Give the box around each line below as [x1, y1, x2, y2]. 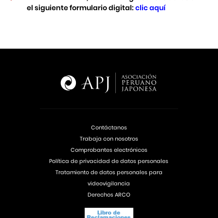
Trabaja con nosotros [79, 135, 138, 143]
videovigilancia [88, 180, 130, 188]
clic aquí [133, 3, 165, 13]
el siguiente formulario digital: [26, 3, 134, 13]
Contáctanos [91, 124, 127, 132]
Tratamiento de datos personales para [55, 168, 163, 177]
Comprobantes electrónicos [70, 146, 147, 154]
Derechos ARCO [87, 191, 130, 199]
